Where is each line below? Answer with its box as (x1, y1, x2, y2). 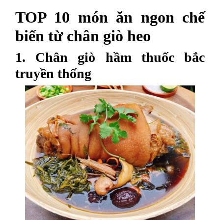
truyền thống (15, 66, 91, 81)
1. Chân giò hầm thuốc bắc (15, 50, 205, 65)
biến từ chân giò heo (15, 27, 151, 45)
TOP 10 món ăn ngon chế (15, 8, 205, 26)
